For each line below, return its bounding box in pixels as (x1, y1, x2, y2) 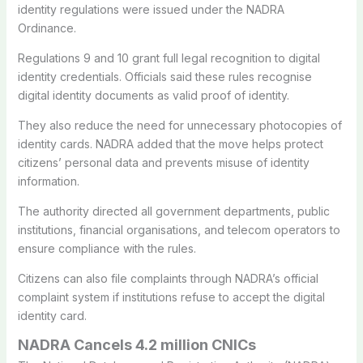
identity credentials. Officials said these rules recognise (17, 69, 312, 83)
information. (17, 173, 79, 188)
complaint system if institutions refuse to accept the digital (17, 289, 325, 304)
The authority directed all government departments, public (17, 203, 330, 218)
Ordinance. (17, 20, 76, 35)
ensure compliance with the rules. (17, 241, 196, 255)
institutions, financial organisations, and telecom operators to (17, 222, 340, 237)
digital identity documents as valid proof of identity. (17, 88, 289, 102)
